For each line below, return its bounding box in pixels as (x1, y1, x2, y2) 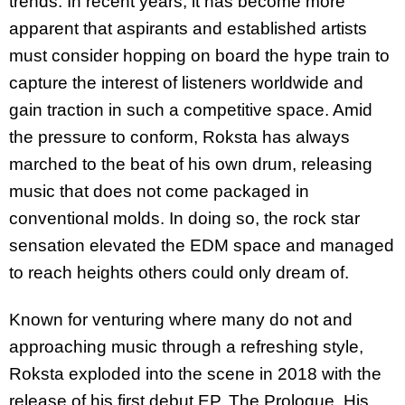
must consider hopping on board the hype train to (9, 45, 390, 65)
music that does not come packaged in (9, 181, 309, 201)
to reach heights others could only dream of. (9, 262, 353, 282)
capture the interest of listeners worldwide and (9, 72, 363, 92)
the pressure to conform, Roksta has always (9, 127, 350, 146)
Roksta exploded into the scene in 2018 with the (9, 364, 381, 384)
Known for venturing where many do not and (9, 310, 353, 330)
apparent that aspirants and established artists (9, 18, 367, 38)
